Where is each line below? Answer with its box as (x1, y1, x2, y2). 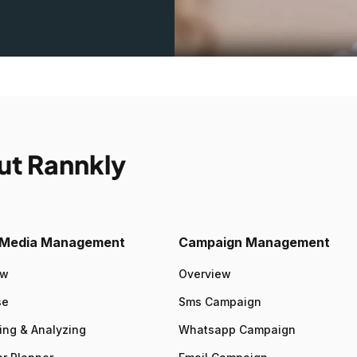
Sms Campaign (178, 295, 261, 309)
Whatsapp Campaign (178, 323, 296, 337)
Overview (178, 267, 231, 281)
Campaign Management (178, 234, 330, 251)
